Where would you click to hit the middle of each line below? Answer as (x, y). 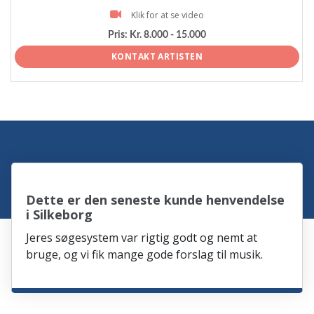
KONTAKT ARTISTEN (157, 57)
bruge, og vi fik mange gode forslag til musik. (145, 255)
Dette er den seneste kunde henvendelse (156, 200)
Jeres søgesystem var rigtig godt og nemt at (142, 238)
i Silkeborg (60, 215)
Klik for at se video (168, 15)
